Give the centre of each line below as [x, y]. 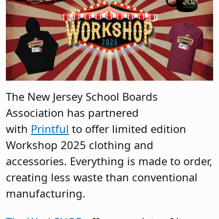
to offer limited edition [128, 129]
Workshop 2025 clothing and [80, 145]
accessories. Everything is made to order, [109, 161]
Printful [50, 129]
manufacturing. [46, 193]
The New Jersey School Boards [82, 97]
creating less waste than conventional [102, 177]
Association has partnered [72, 113]
